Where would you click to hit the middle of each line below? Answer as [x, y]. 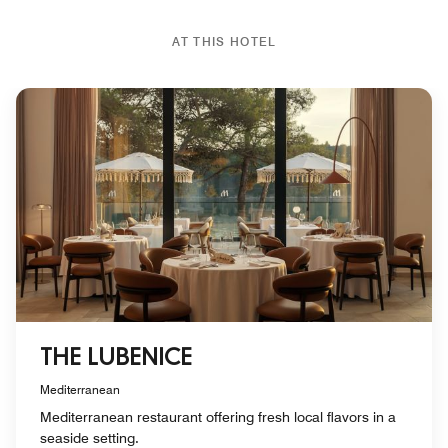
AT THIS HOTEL [224, 41]
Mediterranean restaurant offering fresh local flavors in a [218, 416]
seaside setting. [89, 437]
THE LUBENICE [116, 358]
